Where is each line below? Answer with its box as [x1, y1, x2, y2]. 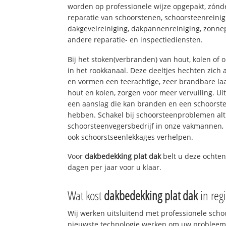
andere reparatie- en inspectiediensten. [68, 34, 203, 44]
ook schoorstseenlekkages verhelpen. [68, 132, 194, 142]
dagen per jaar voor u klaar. [68, 162, 162, 173]
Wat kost [68, 187, 104, 204]
